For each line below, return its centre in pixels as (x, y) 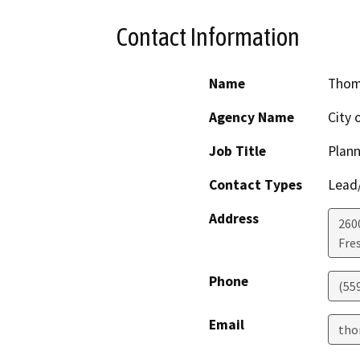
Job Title (237, 151)
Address (234, 219)
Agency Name (252, 118)
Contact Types (256, 185)
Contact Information (208, 37)
